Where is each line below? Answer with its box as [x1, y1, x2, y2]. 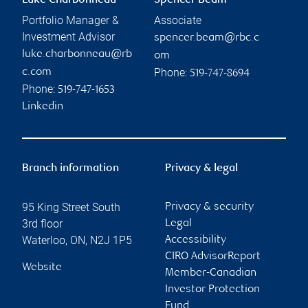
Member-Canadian [165, 267, 256, 280]
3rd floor [22, 217, 63, 231]
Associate [154, 14, 201, 27]
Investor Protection [165, 284, 260, 296]
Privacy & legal [165, 163, 238, 175]
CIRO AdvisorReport [165, 251, 261, 263]
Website [22, 262, 62, 274]
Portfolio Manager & [22, 14, 119, 27]
